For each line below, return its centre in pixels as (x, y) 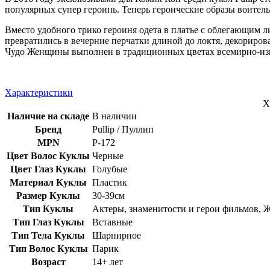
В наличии (115, 116)
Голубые (110, 169)
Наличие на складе (48, 116)
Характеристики (39, 92)
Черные (108, 155)
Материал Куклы (48, 182)
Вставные (112, 222)
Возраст (48, 262)
